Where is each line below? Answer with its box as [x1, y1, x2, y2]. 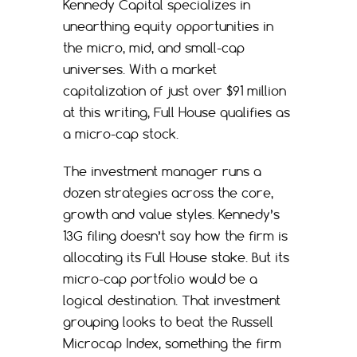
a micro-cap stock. [63, 125, 178, 142]
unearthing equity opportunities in [63, 18, 273, 34]
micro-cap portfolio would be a [63, 270, 257, 287]
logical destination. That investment [63, 292, 280, 308]
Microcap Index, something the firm [63, 335, 281, 351]
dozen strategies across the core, [63, 184, 273, 201]
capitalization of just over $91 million [63, 82, 286, 99]
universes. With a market [63, 61, 217, 77]
